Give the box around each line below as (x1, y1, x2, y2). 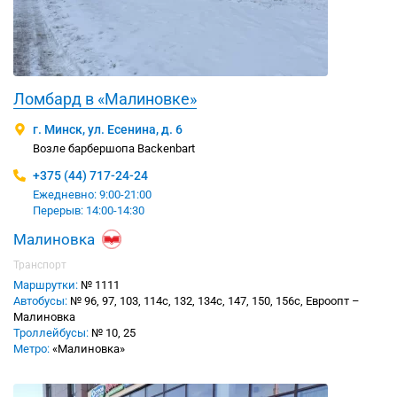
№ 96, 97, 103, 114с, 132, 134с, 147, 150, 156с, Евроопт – (67, 294, 360, 308)
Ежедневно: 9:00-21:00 (33, 188, 152, 202)
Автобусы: (13, 294, 67, 308)
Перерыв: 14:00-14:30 (33, 204, 144, 218)
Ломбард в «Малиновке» (13, 90, 197, 109)
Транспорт (13, 259, 66, 272)
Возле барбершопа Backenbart (33, 142, 195, 156)
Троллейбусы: (13, 326, 89, 340)
